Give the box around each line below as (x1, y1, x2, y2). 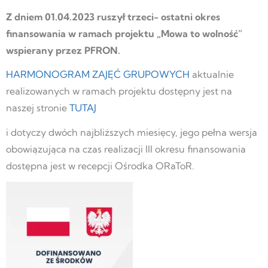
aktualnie (190, 68, 234, 81)
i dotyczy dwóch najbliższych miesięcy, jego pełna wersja (6, 126, 257, 139)
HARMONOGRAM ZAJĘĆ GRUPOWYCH (6, 68, 190, 81)
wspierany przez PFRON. (6, 44, 120, 56)
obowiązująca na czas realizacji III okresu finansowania (6, 143, 246, 156)
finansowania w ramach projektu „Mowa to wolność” (6, 27, 242, 39)
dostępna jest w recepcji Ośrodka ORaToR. (6, 160, 194, 172)
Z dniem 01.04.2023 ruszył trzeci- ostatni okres (6, 10, 220, 23)
